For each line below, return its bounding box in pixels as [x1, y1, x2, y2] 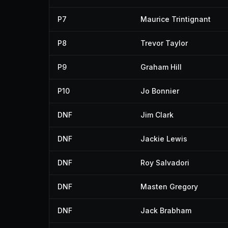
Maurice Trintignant [140, 15, 211, 23]
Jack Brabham [140, 206, 191, 215]
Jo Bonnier [140, 87, 179, 95]
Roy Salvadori [140, 158, 189, 167]
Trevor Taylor [140, 39, 188, 47]
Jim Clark [140, 110, 174, 119]
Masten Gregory [140, 182, 198, 191]
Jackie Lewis [140, 134, 187, 143]
